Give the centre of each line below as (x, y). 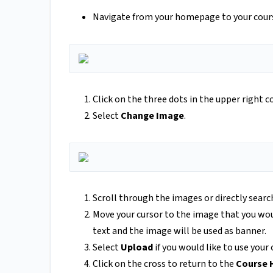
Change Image (152, 116)
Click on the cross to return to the (164, 264)
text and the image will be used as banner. (179, 231)
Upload (137, 248)
